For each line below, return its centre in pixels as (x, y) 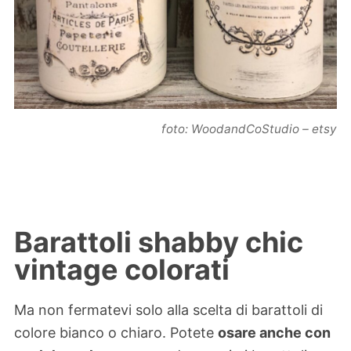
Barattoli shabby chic (159, 242)
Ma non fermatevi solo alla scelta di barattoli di (168, 310)
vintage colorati (122, 269)
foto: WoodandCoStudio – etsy (249, 128)
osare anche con (274, 333)
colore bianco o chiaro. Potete (116, 333)
